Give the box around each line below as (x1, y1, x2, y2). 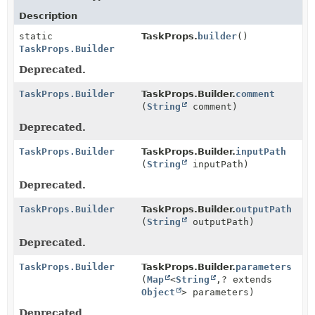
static (19, 31, 53, 41)
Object (141, 287, 176, 297)
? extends (221, 274, 273, 285)
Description (19, 11, 77, 21)
